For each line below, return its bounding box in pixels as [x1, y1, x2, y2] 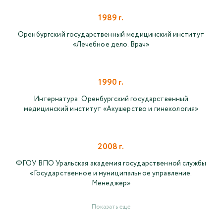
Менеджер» [91, 178, 131, 189]
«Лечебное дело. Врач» [72, 40, 150, 50]
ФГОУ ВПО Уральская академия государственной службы [15, 159, 206, 169]
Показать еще [92, 203, 130, 212]
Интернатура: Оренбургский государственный [33, 94, 189, 105]
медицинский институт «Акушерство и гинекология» [23, 104, 199, 114]
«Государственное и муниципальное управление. [30, 168, 192, 179]
